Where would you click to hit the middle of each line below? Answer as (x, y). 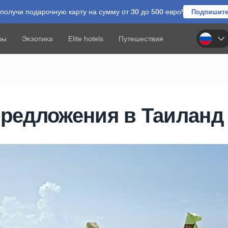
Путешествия (141, 39)
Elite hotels (86, 39)
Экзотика (37, 39)
